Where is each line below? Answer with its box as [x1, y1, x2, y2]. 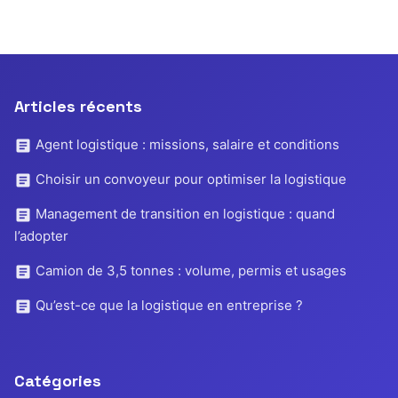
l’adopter [14, 227, 68, 244]
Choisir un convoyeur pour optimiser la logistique [32, 170, 346, 187]
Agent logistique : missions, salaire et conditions [32, 135, 339, 153]
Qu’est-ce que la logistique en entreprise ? [32, 296, 303, 314]
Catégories [14, 370, 101, 391]
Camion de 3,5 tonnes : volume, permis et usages [32, 261, 346, 279]
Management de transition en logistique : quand [32, 204, 335, 222]
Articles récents [14, 95, 142, 116]
